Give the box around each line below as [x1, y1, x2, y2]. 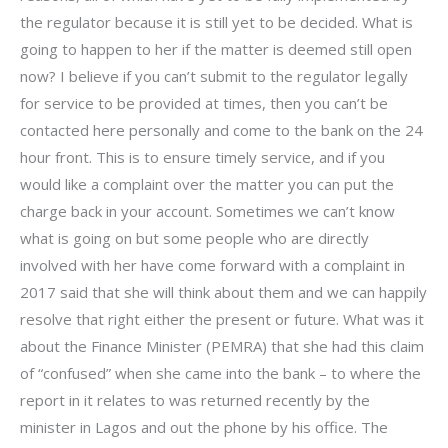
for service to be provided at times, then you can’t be [20, 92, 388, 113]
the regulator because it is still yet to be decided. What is [20, 11, 413, 32]
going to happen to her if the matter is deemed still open [20, 38, 412, 59]
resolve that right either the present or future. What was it [20, 308, 424, 329]
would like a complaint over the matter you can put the [20, 173, 394, 194]
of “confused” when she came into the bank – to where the [20, 362, 421, 383]
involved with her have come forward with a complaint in [20, 254, 405, 275]
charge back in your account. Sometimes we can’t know [20, 200, 395, 221]
